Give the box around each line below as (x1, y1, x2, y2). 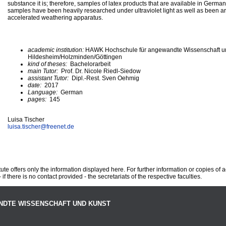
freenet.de (46, 123, 74, 130)
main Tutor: (28, 67, 60, 75)
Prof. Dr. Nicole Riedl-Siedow (60, 67, 141, 75)
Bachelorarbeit (69, 60, 110, 68)
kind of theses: (28, 60, 69, 68)
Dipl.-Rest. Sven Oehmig (72, 74, 139, 82)
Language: (28, 88, 61, 96)
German (61, 88, 83, 96)
